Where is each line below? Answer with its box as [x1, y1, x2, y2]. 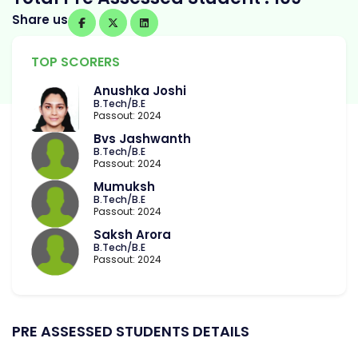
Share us [12, 11, 68, 28]
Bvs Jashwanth [93, 130, 191, 148]
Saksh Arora [93, 226, 171, 244]
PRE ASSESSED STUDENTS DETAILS [12, 321, 249, 342]
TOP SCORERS [31, 53, 120, 72]
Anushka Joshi [93, 82, 186, 100]
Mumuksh [93, 178, 155, 196]
